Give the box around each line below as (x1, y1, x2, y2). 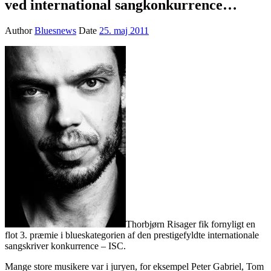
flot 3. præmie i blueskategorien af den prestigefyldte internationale (5, 229, 259, 240)
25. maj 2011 (99, 25, 149, 36)
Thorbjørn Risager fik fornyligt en (126, 218, 255, 229)
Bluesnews (34, 25, 76, 36)
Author (5, 25, 34, 36)
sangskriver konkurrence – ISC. (5, 240, 126, 251)
